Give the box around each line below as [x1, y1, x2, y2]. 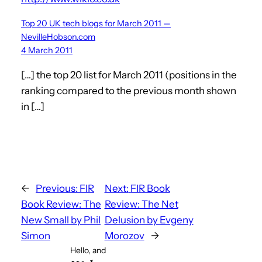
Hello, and [70, 244, 106, 256]
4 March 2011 [21, 44, 73, 56]
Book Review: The [21, 198, 101, 210]
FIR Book [130, 182, 170, 194]
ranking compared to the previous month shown [21, 84, 236, 96]
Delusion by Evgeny [104, 213, 194, 226]
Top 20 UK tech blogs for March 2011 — [21, 18, 171, 29]
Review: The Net [104, 198, 178, 210]
